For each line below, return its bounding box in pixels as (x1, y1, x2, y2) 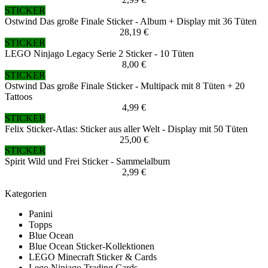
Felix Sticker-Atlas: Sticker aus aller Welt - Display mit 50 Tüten (5, 124, 248, 135)
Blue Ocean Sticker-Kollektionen (29, 241, 154, 252)
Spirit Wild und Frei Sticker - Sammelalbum (5, 156, 170, 167)
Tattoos (5, 92, 32, 102)
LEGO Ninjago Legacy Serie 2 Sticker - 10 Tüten (5, 48, 194, 59)
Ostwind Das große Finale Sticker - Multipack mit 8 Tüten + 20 (5, 81, 245, 92)
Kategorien (5, 188, 47, 199)
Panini (29, 209, 53, 220)
